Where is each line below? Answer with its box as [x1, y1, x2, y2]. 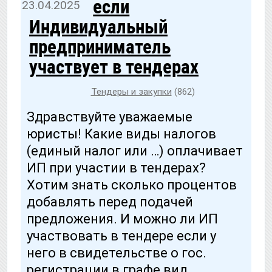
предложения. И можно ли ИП [27, 211, 218, 227]
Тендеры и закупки [90, 86, 172, 98]
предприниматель [29, 36, 171, 59]
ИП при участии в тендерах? [27, 160, 206, 176]
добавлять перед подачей [27, 194, 193, 210]
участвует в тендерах [29, 56, 199, 79]
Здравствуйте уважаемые [27, 109, 192, 125]
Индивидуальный [29, 16, 168, 39]
